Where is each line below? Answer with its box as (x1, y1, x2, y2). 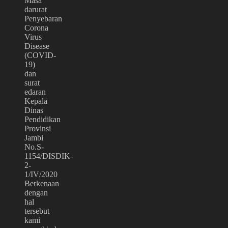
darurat (24, 5, 47, 14)
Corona (24, 23, 48, 32)
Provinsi (24, 124, 51, 133)
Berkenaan (24, 179, 59, 188)
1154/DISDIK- (24, 151, 73, 160)
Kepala (24, 96, 47, 105)
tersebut (24, 206, 49, 215)
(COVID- (24, 50, 56, 60)
